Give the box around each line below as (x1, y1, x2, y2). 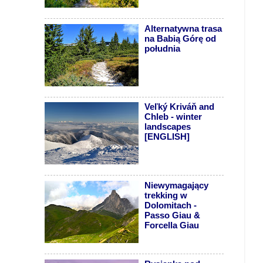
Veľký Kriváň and (144, 102, 215, 112)
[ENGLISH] (144, 132, 190, 142)
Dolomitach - (144, 200, 197, 210)
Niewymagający (144, 180, 209, 190)
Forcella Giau (144, 220, 200, 230)
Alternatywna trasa (144, 23, 222, 33)
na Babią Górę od (144, 33, 217, 43)
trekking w (144, 190, 188, 200)
